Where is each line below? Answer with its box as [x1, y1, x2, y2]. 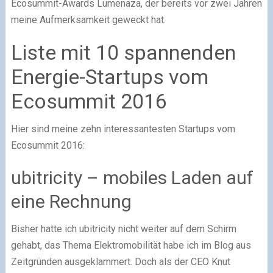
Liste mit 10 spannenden [10, 40, 236, 65]
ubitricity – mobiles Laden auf [10, 166, 253, 188]
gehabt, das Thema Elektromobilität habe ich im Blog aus [10, 239, 251, 251]
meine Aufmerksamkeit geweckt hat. [10, 13, 166, 26]
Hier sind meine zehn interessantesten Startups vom [10, 122, 235, 135]
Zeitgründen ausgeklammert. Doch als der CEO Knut [10, 255, 230, 268]
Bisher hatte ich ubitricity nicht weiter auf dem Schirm [10, 222, 236, 235]
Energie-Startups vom [10, 64, 208, 89]
